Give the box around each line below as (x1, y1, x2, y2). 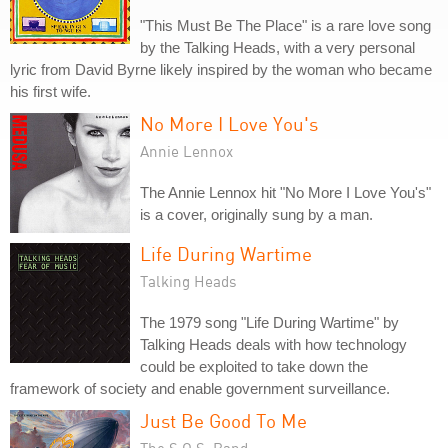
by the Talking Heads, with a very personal (140, 39, 415, 56)
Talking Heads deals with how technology (140, 336, 407, 353)
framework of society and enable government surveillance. (10, 380, 390, 397)
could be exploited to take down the (140, 358, 368, 375)
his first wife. (10, 83, 91, 100)
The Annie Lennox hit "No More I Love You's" (140, 184, 431, 201)
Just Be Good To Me (140, 409, 307, 432)
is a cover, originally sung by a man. (140, 206, 373, 223)
